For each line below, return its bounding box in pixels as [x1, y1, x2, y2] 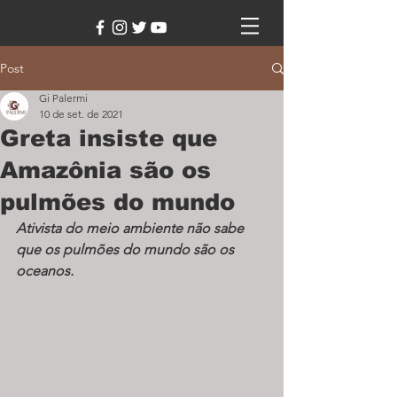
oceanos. [16, 262, 74, 279]
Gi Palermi [39, 91, 88, 105]
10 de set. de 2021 [39, 107, 123, 121]
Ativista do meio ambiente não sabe [16, 220, 247, 237]
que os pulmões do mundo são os [16, 241, 237, 258]
